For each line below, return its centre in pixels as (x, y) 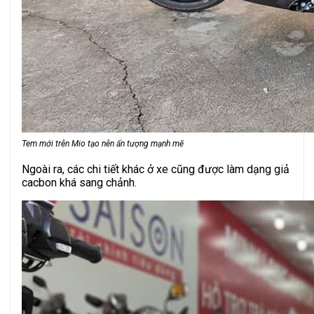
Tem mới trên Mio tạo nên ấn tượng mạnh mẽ (103, 143)
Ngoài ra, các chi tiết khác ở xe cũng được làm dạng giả (156, 169)
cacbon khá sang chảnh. (79, 182)
